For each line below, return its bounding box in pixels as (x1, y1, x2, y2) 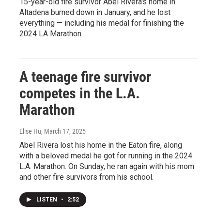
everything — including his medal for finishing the (19, 18, 184, 28)
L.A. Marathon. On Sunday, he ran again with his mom (19, 161, 194, 171)
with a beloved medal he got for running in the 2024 (19, 151, 192, 160)
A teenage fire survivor (19, 68, 151, 85)
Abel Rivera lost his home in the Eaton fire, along (19, 140, 182, 150)
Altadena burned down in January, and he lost (19, 7, 170, 17)
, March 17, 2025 (41, 127, 86, 135)
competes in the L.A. (19, 84, 140, 102)
